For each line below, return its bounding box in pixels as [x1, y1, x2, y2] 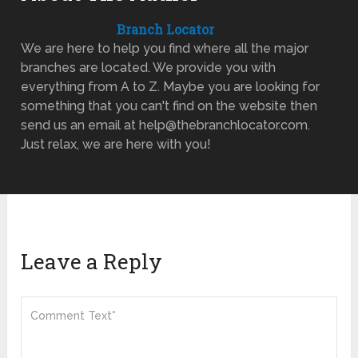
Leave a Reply [21, 247, 163, 275]
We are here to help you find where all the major [21, 40, 309, 56]
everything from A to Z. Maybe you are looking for [21, 78, 320, 94]
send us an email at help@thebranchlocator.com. [21, 117, 311, 133]
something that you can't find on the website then [21, 97, 318, 113]
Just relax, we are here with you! [21, 136, 212, 152]
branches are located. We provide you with [21, 59, 276, 75]
